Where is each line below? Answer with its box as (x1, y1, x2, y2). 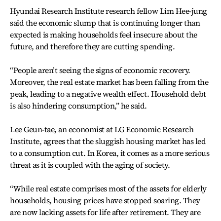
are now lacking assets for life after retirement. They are (10, 206, 201, 218)
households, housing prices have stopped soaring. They (10, 194, 200, 206)
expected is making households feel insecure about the (10, 29, 197, 40)
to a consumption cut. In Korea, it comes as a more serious (10, 147, 210, 158)
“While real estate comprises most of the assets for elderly (10, 183, 207, 194)
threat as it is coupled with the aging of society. (10, 159, 170, 170)
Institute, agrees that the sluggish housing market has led (10, 135, 206, 147)
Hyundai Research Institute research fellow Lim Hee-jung (10, 5, 207, 16)
